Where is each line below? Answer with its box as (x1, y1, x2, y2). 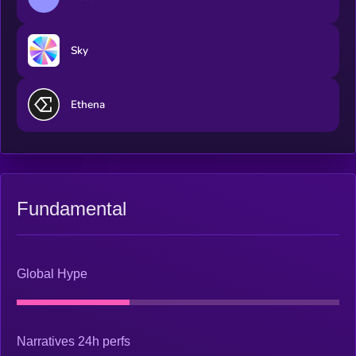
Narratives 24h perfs (17, 335, 130, 349)
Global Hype (17, 266, 87, 281)
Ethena (70, 97, 105, 113)
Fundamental (17, 197, 126, 219)
